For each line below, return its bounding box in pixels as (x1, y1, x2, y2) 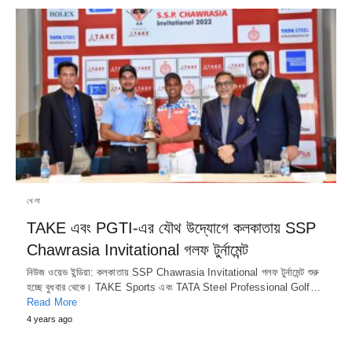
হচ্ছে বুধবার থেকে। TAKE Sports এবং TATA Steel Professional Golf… (27, 280, 321, 293)
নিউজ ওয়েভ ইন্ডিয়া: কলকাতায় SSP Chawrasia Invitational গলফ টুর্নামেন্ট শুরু (27, 266, 319, 278)
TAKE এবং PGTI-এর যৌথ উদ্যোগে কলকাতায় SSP (27, 218, 316, 236)
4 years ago (27, 313, 72, 324)
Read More (27, 295, 77, 308)
